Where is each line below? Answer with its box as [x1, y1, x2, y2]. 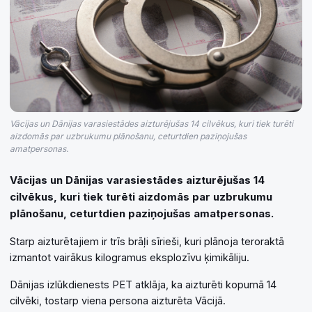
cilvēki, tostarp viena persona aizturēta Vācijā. [10, 295, 226, 307]
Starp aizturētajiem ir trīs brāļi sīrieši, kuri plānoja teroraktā [10, 235, 284, 248]
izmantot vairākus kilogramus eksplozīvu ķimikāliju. [10, 251, 249, 264]
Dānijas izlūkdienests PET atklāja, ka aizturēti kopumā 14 [10, 279, 276, 291]
